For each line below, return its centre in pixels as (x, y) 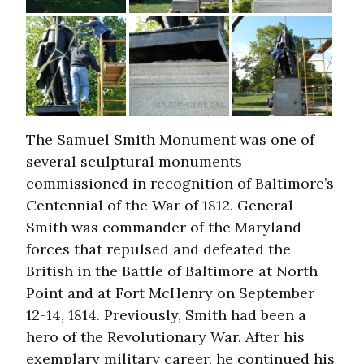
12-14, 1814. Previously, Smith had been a (166, 315)
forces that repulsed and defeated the (158, 249)
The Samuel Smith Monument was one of (170, 140)
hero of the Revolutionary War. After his (165, 337)
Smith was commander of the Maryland (164, 227)
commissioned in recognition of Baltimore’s (180, 184)
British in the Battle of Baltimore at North (172, 271)
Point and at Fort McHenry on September (170, 293)
